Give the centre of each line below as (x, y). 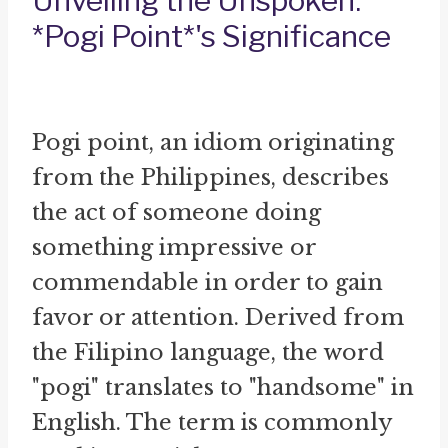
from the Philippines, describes (210, 178)
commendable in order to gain (207, 283)
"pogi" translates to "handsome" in (223, 388)
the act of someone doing (176, 213)
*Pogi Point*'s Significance (211, 36)
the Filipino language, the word (208, 353)
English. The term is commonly (212, 423)
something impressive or (174, 248)
